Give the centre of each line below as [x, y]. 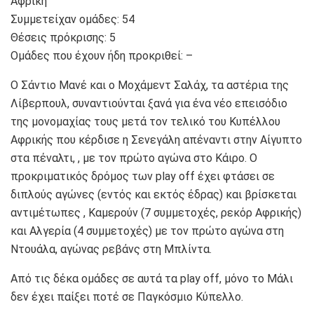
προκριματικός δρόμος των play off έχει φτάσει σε [143, 176]
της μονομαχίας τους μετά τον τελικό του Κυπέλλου [145, 121]
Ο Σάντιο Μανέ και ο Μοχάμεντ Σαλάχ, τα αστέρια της [150, 85]
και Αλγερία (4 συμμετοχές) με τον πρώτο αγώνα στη [147, 231]
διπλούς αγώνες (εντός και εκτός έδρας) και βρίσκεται [153, 194]
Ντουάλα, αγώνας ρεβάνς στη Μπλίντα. [111, 249]
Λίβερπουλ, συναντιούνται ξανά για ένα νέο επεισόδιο [149, 103]
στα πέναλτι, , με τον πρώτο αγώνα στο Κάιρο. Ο [134, 158]
